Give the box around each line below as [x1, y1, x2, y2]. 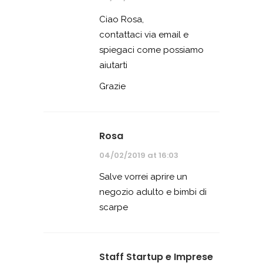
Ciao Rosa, [99, 14, 144, 25]
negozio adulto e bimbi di [99, 186, 207, 197]
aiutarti [99, 59, 127, 70]
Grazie [99, 80, 126, 92]
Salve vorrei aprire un [99, 171, 187, 182]
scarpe [99, 201, 128, 213]
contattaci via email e [99, 29, 188, 40]
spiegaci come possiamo [99, 44, 204, 55]
